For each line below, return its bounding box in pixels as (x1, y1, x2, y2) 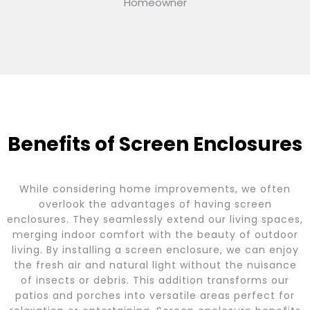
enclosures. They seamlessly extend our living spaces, (7, 212, 303, 227)
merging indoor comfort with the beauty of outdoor (12, 228, 298, 242)
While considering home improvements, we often (19, 182, 291, 197)
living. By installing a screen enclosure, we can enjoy (11, 243, 299, 257)
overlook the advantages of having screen (38, 197, 272, 212)
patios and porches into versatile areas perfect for (15, 289, 295, 303)
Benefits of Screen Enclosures (8, 131, 302, 158)
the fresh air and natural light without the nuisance (13, 258, 297, 273)
